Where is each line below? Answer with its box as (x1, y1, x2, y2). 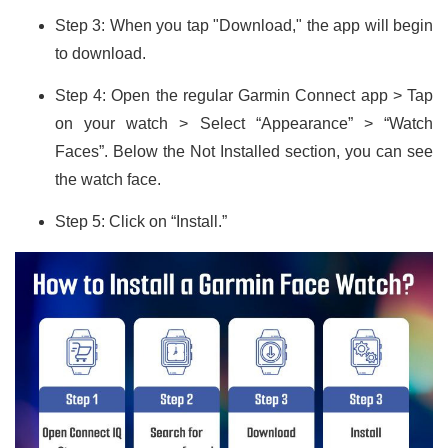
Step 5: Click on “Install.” (55, 213, 227, 231)
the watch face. (55, 171, 161, 189)
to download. (55, 45, 146, 63)
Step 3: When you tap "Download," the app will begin (55, 17, 433, 35)
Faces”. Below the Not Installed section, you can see (55, 143, 433, 161)
